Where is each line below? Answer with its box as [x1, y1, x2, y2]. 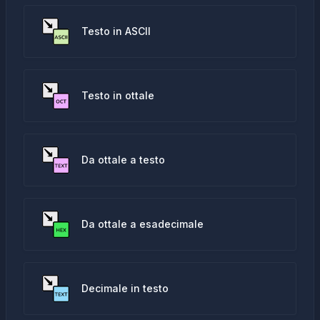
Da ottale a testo [81, 154, 165, 166]
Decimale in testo [81, 282, 169, 294]
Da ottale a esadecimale [81, 218, 204, 230]
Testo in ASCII [81, 25, 151, 37]
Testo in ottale [81, 89, 154, 101]
